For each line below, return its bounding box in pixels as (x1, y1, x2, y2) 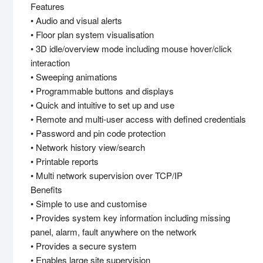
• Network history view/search (31, 141, 145, 154)
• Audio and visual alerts (31, 14, 122, 27)
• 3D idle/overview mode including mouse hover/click (31, 42, 232, 55)
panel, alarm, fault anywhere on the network (31, 225, 197, 238)
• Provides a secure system (31, 240, 137, 252)
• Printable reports (31, 155, 99, 168)
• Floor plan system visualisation (31, 28, 154, 41)
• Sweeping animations (31, 70, 117, 83)
